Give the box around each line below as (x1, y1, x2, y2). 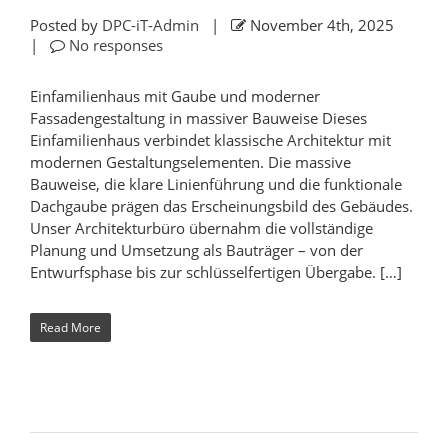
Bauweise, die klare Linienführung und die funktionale (30, 174, 402, 195)
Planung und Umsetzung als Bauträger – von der (30, 240, 363, 261)
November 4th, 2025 (246, 15, 402, 36)
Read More (40, 319, 101, 337)
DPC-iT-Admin (102, 15, 199, 36)
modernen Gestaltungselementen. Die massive (30, 152, 351, 173)
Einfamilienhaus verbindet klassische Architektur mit (30, 130, 391, 151)
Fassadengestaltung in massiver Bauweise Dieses (30, 108, 367, 129)
